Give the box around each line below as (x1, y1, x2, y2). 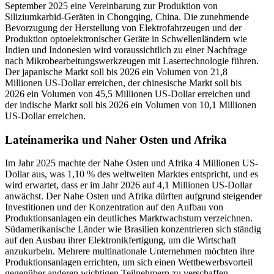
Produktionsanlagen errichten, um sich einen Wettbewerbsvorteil (5, 257, 253, 268)
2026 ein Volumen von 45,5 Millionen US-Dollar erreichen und (5, 88, 250, 99)
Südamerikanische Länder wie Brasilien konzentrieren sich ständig (5, 224, 261, 235)
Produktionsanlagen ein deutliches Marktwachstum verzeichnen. (5, 213, 253, 224)
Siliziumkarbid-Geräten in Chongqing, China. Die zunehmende (5, 11, 249, 22)
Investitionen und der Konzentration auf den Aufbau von (5, 202, 223, 213)
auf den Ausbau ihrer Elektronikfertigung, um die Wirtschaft (5, 235, 236, 246)
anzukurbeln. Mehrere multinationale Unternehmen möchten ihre (5, 246, 254, 257)
